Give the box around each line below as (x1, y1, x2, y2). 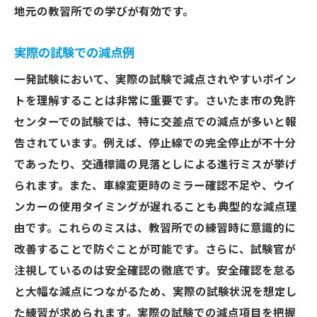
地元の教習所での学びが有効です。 (14, 6, 194, 18)
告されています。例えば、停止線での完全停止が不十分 (14, 137, 296, 150)
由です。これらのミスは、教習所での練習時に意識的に (14, 222, 296, 235)
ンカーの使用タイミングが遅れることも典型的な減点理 (14, 201, 297, 214)
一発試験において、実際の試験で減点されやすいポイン (14, 74, 296, 86)
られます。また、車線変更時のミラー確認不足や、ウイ (14, 180, 296, 192)
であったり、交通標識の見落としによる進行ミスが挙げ (14, 158, 296, 171)
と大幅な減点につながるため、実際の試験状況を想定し (14, 286, 297, 299)
